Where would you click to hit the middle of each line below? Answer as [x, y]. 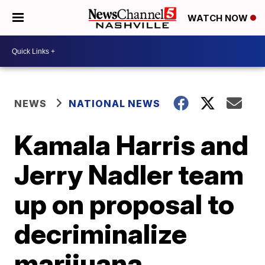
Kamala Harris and [132, 145]
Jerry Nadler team [129, 174]
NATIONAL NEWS [115, 104]
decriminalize [101, 234]
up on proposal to [125, 204]
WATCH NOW [219, 18]
